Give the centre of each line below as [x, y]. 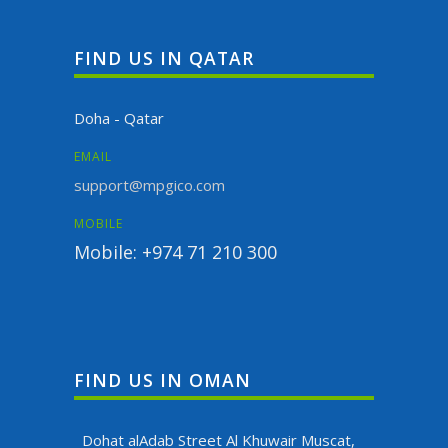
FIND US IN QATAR [164, 58]
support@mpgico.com [149, 185]
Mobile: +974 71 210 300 [175, 252]
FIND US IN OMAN [162, 379]
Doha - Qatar [119, 118]
